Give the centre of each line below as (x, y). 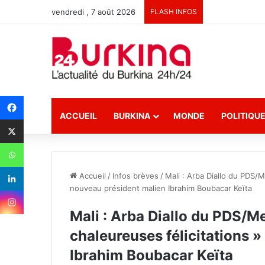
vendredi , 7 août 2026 (93, 12)
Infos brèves (135, 176)
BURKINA (132, 116)
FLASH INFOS (174, 12)
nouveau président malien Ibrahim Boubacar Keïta (161, 188)
